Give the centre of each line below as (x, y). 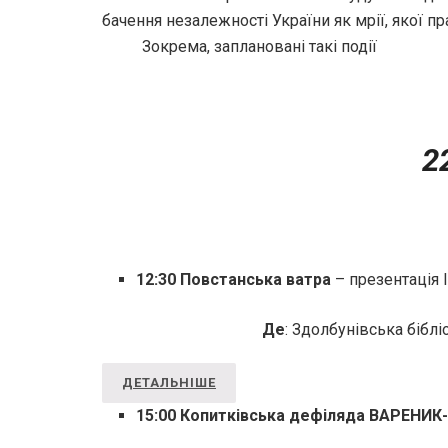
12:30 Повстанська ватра (234, 280)
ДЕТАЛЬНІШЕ (169, 383)
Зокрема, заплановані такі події (259, 46)
